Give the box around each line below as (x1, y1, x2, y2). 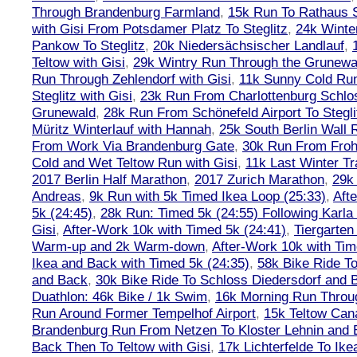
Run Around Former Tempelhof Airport (32, 305, 256, 321)
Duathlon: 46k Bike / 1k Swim (32, 288, 207, 304)
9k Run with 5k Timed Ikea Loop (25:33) (89, 188, 326, 204)
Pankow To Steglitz (32, 37, 145, 53)
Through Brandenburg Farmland (32, 4, 220, 20)
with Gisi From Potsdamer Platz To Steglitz (32, 21, 288, 37)
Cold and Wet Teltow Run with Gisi (32, 155, 237, 171)
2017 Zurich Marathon (194, 171, 324, 187)
